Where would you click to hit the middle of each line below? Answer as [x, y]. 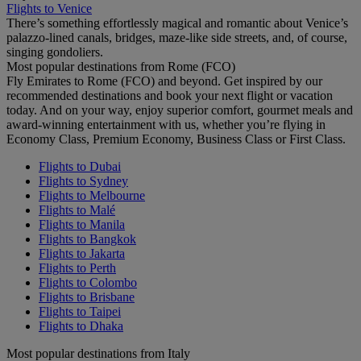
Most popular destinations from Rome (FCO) [121, 67]
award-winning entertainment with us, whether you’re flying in [166, 125]
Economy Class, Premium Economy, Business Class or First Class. [176, 139]
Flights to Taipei [80, 312]
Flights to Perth [77, 268]
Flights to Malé [77, 210]
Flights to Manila [82, 225]
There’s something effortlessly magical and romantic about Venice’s [177, 23]
